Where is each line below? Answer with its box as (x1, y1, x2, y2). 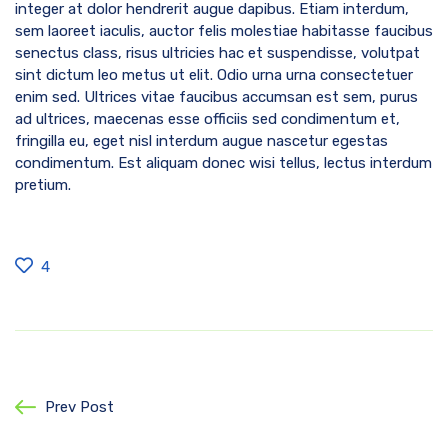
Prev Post (45, 397, 114, 416)
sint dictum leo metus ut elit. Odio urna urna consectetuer (15, 65, 413, 84)
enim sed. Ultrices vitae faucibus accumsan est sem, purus (15, 87, 418, 106)
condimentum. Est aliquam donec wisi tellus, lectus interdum (15, 153, 432, 172)
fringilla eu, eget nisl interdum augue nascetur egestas (15, 131, 388, 150)
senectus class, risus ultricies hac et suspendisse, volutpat (15, 43, 420, 62)
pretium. (15, 175, 71, 194)
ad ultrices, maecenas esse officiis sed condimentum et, (15, 109, 400, 128)
